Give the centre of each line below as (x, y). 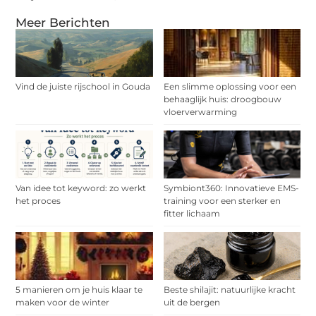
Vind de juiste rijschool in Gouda (83, 86)
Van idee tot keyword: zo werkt (81, 188)
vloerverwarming (200, 111)
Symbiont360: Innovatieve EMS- (231, 188)
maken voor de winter (63, 302)
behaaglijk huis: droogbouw (222, 99)
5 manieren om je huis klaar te (79, 289)
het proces (38, 200)
